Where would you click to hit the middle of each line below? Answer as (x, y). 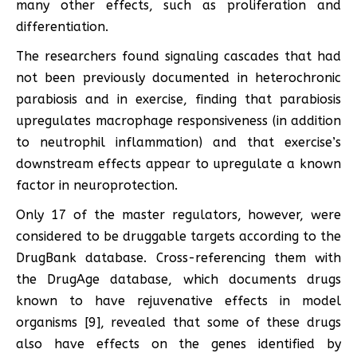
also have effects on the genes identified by (178, 343)
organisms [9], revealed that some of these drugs (178, 322)
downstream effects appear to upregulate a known (178, 163)
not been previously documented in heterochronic (178, 77)
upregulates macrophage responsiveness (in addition (178, 120)
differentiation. (62, 26)
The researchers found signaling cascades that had (178, 56)
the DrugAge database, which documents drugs (178, 279)
